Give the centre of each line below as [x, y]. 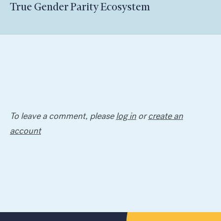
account [25, 130]
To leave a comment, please [63, 116]
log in [126, 116]
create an [166, 116]
